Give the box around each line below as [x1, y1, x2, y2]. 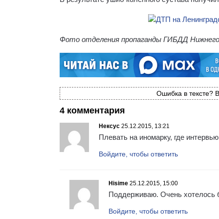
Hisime [109, 179, 128, 187]
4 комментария [60, 105, 125, 115]
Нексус [99, 122, 120, 130]
